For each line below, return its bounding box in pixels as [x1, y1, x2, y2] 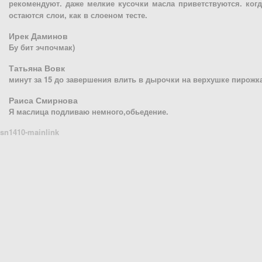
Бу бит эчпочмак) [9, 42, 75, 53]
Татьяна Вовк [9, 62, 65, 74]
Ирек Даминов [9, 30, 68, 42]
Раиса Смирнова [9, 94, 78, 106]
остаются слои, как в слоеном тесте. [9, 9, 147, 20]
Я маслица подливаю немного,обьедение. [9, 106, 168, 117]
